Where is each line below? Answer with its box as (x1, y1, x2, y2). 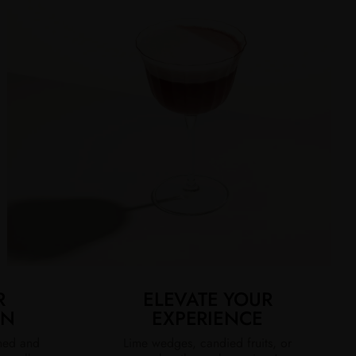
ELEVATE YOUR (143, 284, 273, 313)
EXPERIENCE (152, 304, 264, 332)
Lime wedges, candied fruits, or (123, 333, 292, 352)
